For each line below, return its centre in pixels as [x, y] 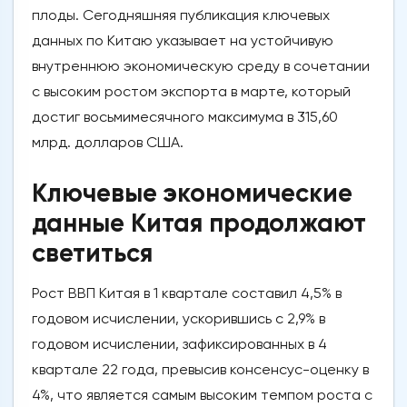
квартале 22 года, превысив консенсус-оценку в [200, 370]
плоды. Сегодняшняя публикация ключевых [181, 15]
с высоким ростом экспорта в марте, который [191, 92]
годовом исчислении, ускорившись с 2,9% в [179, 319]
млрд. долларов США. [108, 143]
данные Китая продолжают [199, 223]
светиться [92, 253]
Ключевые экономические [192, 194]
